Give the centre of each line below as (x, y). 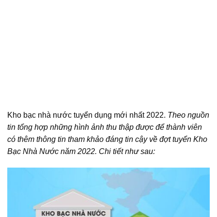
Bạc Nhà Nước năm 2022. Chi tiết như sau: (81, 151)
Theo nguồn (188, 115)
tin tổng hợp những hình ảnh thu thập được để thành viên (105, 127)
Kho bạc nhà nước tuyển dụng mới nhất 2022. (87, 115)
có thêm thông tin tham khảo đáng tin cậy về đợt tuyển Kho (107, 139)
